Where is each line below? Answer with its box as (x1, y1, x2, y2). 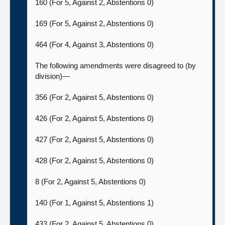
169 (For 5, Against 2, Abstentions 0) (35, 19, 156, 28)
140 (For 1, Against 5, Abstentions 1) (35, 198, 156, 207)
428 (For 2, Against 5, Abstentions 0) (35, 156, 156, 165)
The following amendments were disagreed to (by (35, 61, 196, 70)
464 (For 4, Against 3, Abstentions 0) (35, 40, 156, 49)
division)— (35, 72, 72, 80)
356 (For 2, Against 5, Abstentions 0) (35, 93, 156, 101)
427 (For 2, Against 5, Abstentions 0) (35, 135, 156, 144)
